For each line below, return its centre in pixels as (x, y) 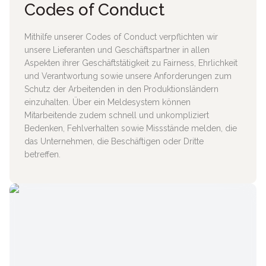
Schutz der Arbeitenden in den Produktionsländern (121, 89)
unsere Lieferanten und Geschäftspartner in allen (117, 50)
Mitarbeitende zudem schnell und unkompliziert (117, 115)
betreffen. (42, 154)
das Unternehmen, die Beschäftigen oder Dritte (114, 141)
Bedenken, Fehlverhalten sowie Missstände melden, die (131, 128)
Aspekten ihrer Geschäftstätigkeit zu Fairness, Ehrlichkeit (131, 63)
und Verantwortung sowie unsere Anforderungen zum (128, 76)
